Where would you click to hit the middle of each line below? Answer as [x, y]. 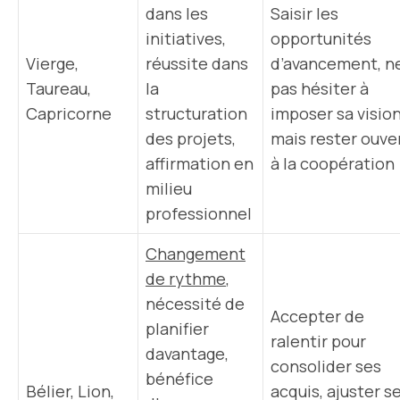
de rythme [186, 279]
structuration [196, 113]
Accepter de [317, 316]
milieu [169, 188]
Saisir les [304, 13]
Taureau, [58, 88]
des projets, [191, 138]
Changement [196, 254]
